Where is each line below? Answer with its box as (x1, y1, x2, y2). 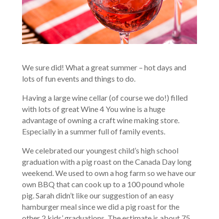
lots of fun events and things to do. (22, 73, 135, 83)
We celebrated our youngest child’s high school (22, 145, 178, 155)
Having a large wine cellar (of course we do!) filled (22, 92, 188, 102)
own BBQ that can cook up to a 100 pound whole (22, 179, 184, 189)
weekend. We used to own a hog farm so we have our (22, 168, 196, 177)
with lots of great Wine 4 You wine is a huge (22, 104, 165, 113)
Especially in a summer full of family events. (22, 126, 165, 136)
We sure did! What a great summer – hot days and (22, 62, 186, 72)
